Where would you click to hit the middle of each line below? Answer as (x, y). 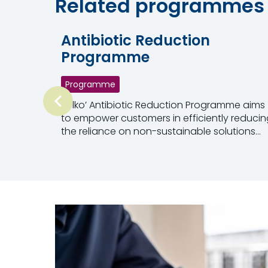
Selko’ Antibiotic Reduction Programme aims (163, 105)
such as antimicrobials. (114, 144)
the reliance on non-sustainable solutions (158, 131)
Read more (87, 156)
